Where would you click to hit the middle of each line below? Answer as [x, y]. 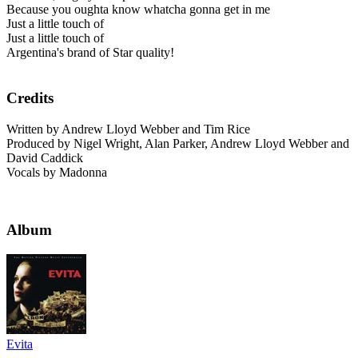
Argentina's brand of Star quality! [90, 53]
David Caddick [45, 157]
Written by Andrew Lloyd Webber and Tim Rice [128, 129]
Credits [30, 98]
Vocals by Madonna [57, 172]
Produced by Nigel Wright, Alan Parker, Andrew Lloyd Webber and [178, 143]
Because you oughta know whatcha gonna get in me [138, 10]
